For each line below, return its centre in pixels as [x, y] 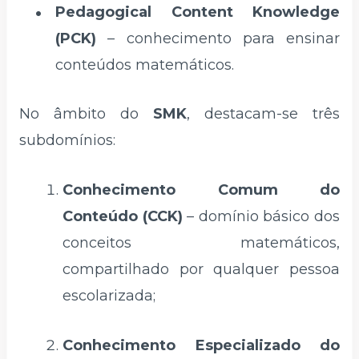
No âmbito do [86, 114]
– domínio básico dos [261, 217]
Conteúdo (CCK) [123, 217]
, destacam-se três [263, 114]
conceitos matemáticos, [201, 243]
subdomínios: [67, 141]
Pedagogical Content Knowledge [198, 12]
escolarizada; [109, 296]
